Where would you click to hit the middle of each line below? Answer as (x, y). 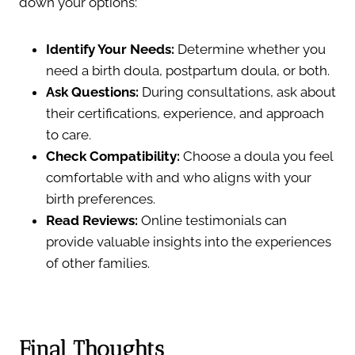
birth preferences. (101, 198)
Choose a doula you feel (256, 156)
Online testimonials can (212, 220)
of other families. (98, 263)
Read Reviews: (92, 220)
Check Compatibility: (113, 156)
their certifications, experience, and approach (185, 113)
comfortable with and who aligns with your (179, 177)
